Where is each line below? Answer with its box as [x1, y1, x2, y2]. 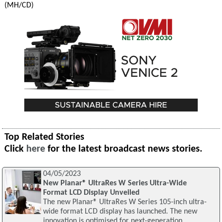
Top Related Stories [4, 132, 85, 142]
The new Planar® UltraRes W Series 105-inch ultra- [43, 198, 207, 207]
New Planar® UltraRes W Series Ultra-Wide [43, 179, 187, 188]
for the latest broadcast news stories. [45, 144, 203, 154]
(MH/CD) [4, 1, 34, 9]
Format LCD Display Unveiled [43, 189, 140, 197]
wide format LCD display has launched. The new [43, 208, 197, 216]
